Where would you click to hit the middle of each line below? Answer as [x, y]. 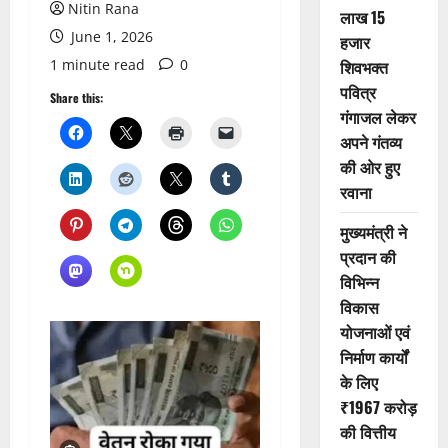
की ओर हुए [369, 167]
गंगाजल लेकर [377, 117]
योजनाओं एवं [374, 332]
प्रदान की [367, 257]
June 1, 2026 [110, 37]
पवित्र [357, 92]
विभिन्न [359, 282]
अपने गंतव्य [370, 142]
